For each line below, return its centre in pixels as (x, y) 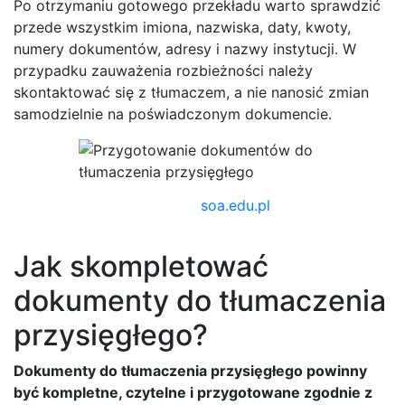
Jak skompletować (141, 267)
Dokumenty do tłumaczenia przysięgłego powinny (190, 371)
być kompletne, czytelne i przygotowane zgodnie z (193, 393)
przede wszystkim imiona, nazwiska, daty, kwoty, (182, 28)
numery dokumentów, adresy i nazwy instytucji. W (185, 49)
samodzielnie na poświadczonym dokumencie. (173, 114)
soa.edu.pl (235, 206)
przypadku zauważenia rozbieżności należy (163, 71)
